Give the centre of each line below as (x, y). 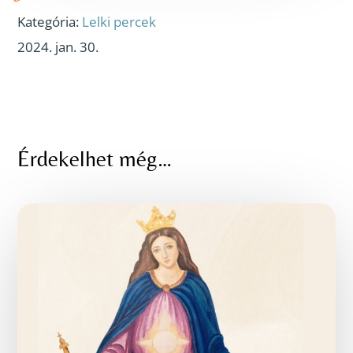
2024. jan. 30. (58, 47)
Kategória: (50, 22)
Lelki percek (119, 22)
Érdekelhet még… (95, 159)
